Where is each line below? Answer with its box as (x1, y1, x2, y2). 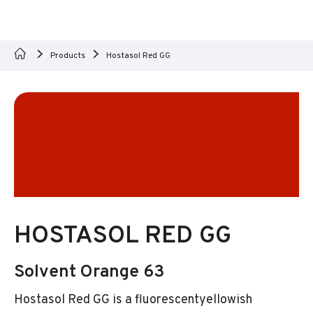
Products (50, 50, 85, 61)
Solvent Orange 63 (14, 261, 164, 284)
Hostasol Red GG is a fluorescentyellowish (14, 292, 252, 308)
